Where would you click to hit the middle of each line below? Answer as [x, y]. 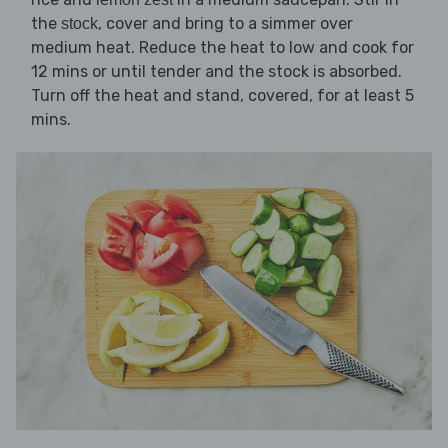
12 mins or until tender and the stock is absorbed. [216, 71]
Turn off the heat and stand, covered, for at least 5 [222, 95]
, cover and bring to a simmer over [225, 23]
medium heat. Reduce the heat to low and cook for [222, 47]
